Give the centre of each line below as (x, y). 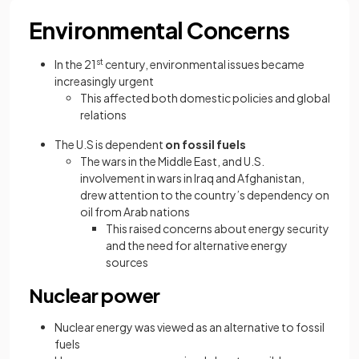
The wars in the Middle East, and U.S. (172, 161)
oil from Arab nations (135, 212)
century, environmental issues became (204, 65)
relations (103, 115)
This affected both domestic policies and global (205, 98)
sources (127, 262)
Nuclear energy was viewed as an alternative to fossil (190, 327)
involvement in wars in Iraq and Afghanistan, (192, 178)
